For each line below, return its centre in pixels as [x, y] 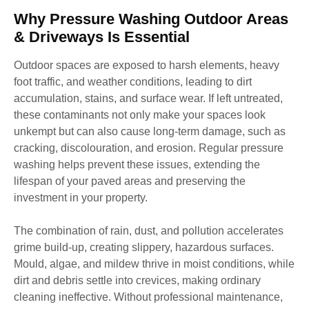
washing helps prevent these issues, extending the [137, 164]
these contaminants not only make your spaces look [140, 114]
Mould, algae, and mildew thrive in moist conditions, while [154, 263]
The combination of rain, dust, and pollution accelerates [149, 230]
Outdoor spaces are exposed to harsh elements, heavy [147, 65]
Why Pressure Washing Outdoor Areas [151, 19]
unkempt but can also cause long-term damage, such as [150, 131]
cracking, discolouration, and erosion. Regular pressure [149, 148]
